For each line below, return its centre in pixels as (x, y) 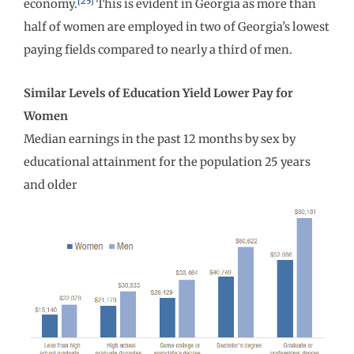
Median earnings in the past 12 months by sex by (160, 139)
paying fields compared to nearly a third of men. (158, 50)
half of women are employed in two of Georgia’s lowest (177, 27)
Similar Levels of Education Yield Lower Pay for (158, 93)
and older (51, 185)
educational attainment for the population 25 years (167, 162)
